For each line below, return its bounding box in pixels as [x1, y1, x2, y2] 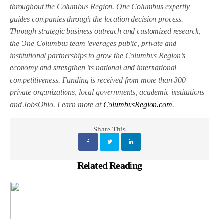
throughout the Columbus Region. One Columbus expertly [10, 2, 190, 11]
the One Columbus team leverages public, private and [10, 39, 177, 48]
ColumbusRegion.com [103, 100, 173, 109]
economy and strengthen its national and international [10, 64, 177, 72]
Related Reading [77, 160, 142, 171]
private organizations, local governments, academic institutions [10, 88, 205, 97]
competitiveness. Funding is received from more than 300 [10, 76, 186, 85]
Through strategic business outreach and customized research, [10, 27, 201, 36]
